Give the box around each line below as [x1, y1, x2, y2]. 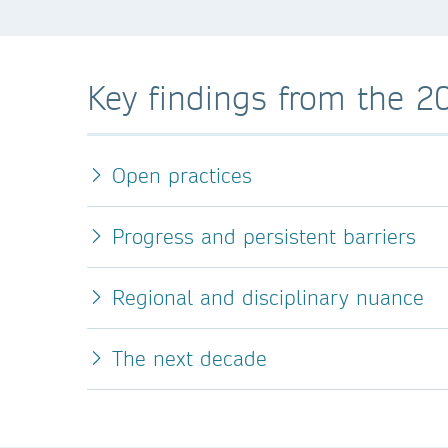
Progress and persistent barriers [112, 224, 416, 249]
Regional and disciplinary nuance [112, 285, 424, 310]
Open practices [112, 163, 252, 188]
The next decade [112, 346, 267, 371]
